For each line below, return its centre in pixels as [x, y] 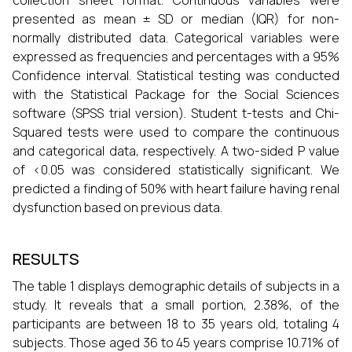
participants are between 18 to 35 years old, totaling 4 [176, 324]
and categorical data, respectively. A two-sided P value [176, 151]
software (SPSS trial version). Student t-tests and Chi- [176, 113]
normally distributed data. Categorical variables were [176, 38]
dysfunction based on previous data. [117, 207]
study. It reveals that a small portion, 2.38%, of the [176, 305]
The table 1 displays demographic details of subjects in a [176, 286]
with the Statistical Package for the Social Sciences [176, 94]
